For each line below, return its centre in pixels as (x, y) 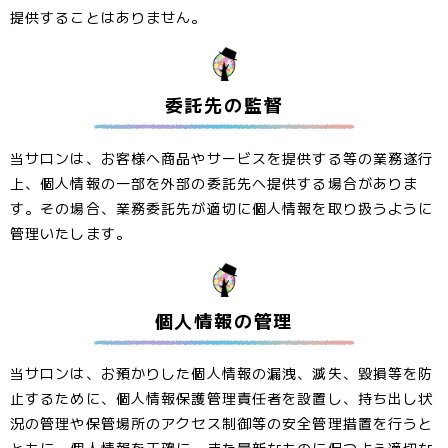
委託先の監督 (224, 104)
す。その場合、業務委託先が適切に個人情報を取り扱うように (222, 207)
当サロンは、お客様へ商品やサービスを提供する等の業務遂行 (222, 157)
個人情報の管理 (224, 319)
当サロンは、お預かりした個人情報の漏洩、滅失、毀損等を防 (222, 373)
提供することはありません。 (108, 17)
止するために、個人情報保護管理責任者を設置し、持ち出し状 (222, 398)
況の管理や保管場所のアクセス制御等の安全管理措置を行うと (222, 423)
